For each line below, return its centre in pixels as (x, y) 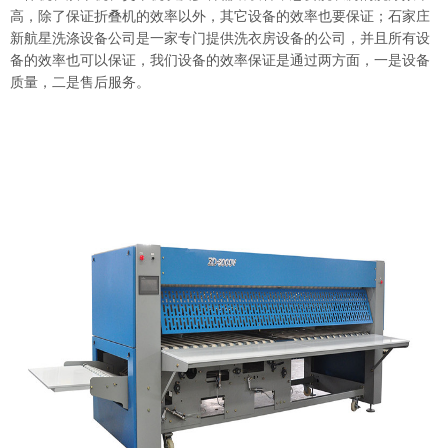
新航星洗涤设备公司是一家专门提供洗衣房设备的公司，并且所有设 (220, 38)
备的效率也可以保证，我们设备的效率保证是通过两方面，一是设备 (220, 60)
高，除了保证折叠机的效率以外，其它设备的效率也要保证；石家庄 (220, 16)
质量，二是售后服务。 (80, 82)
